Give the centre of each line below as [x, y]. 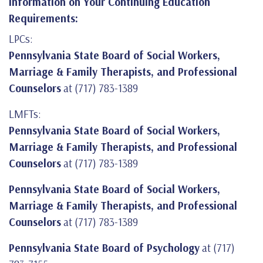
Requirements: [43, 18]
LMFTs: [25, 114]
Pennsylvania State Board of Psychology [104, 248]
